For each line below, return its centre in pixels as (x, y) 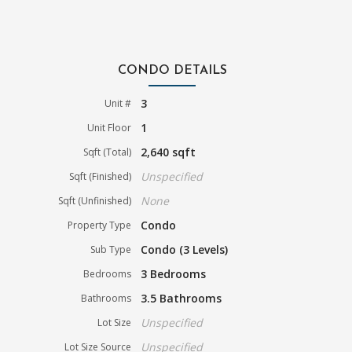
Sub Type (111, 250)
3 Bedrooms (174, 274)
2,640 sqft (169, 152)
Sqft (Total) (108, 152)
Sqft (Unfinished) (95, 201)
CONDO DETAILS (172, 71)
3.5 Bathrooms (181, 299)
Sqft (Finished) (101, 177)
